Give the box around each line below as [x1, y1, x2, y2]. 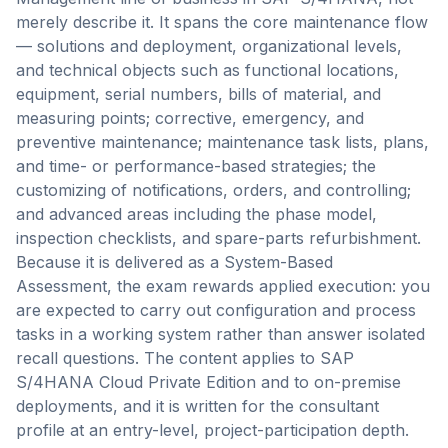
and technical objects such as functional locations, [16, 60, 399, 80]
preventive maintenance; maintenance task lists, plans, [16, 132, 429, 152]
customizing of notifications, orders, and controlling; [16, 180, 411, 200]
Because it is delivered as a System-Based [16, 252, 333, 272]
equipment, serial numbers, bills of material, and [16, 84, 381, 104]
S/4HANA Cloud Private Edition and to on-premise [16, 372, 401, 392]
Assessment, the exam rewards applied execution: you [16, 276, 430, 296]
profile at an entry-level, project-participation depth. [16, 420, 409, 440]
